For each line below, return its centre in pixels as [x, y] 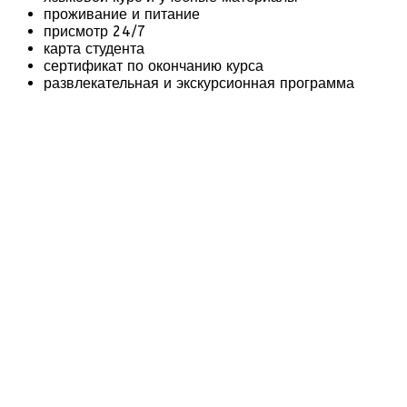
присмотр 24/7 [95, 31]
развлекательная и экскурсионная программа [199, 83]
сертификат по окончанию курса [154, 65]
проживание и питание [122, 14]
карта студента [94, 48]
